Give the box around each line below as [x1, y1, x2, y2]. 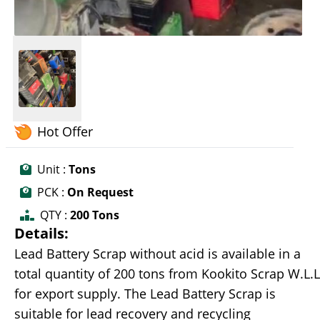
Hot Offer [37, 123, 93, 141]
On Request [64, 184, 134, 201]
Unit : [37, 161, 66, 178]
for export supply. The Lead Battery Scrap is [14, 285, 276, 303]
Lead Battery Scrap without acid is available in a [14, 245, 301, 263]
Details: [14, 224, 69, 244]
